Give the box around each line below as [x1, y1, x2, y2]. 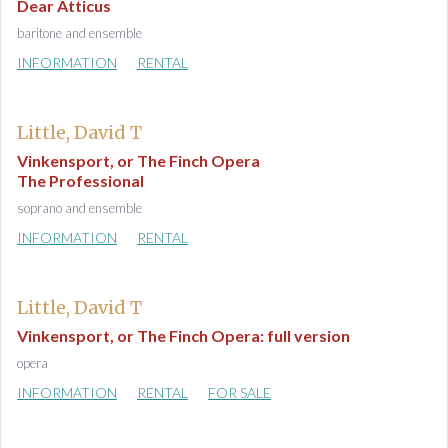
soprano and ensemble [17, 200, 142, 216]
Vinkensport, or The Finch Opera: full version [17, 326, 350, 345]
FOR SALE [208, 384, 271, 401]
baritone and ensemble [17, 25, 142, 41]
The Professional [17, 171, 144, 190]
